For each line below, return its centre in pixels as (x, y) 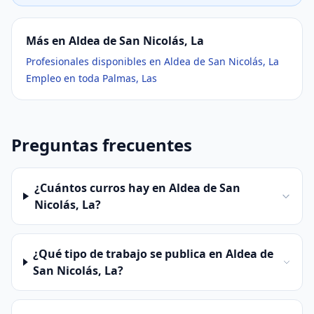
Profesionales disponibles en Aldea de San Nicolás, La (152, 61)
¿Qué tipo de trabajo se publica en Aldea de (153, 254)
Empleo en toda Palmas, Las (91, 78)
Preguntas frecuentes (102, 145)
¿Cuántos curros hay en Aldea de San (137, 188)
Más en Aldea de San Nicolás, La (115, 41)
